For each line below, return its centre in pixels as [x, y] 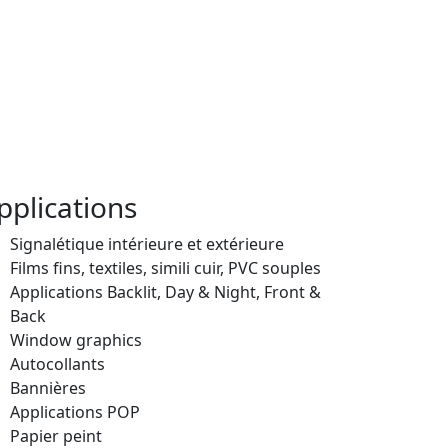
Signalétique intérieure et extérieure [147, 243]
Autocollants [57, 363]
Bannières [48, 387]
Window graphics [76, 339]
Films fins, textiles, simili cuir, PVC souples [165, 267]
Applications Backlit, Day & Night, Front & [165, 291]
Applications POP [75, 411]
